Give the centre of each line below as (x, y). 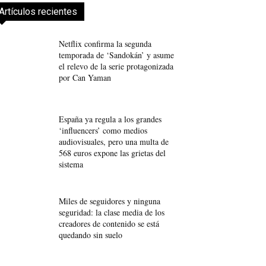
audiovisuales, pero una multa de (114, 142)
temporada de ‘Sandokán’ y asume (117, 55)
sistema (71, 164)
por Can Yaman (85, 77)
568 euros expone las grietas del (113, 153)
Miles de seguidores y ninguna (110, 201)
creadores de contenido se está (109, 223)
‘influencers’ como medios (103, 131)
